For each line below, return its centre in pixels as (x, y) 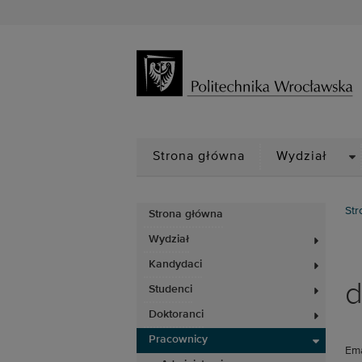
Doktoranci (176, 314)
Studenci (170, 289)
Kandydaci (175, 264)
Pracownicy (178, 339)
